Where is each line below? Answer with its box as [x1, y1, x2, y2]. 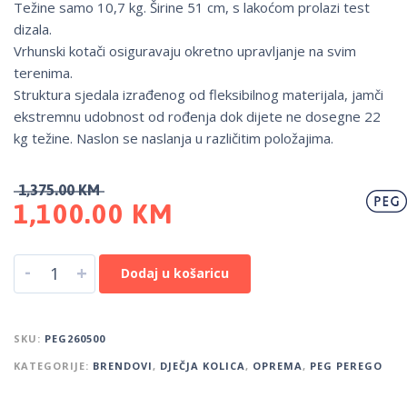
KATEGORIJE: [14, 359, 93, 373]
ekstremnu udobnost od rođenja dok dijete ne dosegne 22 [14, 107, 381, 126]
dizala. [14, 20, 52, 39]
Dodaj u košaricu [121, 264, 229, 283]
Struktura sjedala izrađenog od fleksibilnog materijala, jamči [14, 85, 383, 104]
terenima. [14, 64, 73, 83]
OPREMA [253, 359, 303, 373]
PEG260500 [45, 332, 105, 346]
